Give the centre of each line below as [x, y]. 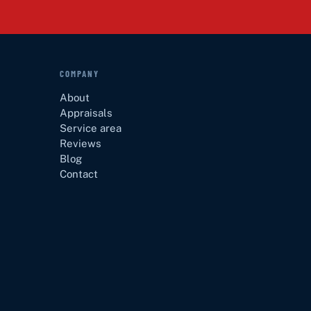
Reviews [81, 143]
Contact [79, 174]
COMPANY [79, 73]
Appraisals [86, 112]
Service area [91, 128]
